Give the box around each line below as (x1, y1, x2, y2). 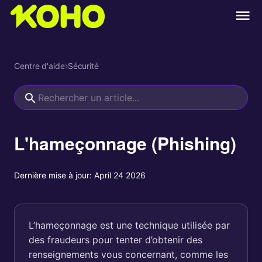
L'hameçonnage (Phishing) (14, 130, 236, 156)
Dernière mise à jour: (14, 170, 92, 180)
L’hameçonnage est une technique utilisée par (29, 219, 230, 231)
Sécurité (67, 61, 99, 71)
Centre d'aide (14, 61, 65, 71)
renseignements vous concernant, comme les (29, 249, 228, 260)
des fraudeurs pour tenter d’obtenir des (29, 234, 202, 246)
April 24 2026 (94, 170, 146, 180)
